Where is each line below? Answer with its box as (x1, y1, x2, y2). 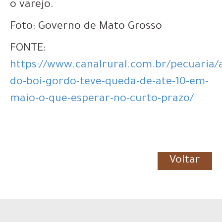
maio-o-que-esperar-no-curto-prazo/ (10, 93, 194, 106)
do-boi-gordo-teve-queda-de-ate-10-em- (10, 76, 209, 89)
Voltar (169, 155, 200, 167)
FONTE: (10, 43, 46, 55)
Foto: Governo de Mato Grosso (10, 21, 162, 33)
